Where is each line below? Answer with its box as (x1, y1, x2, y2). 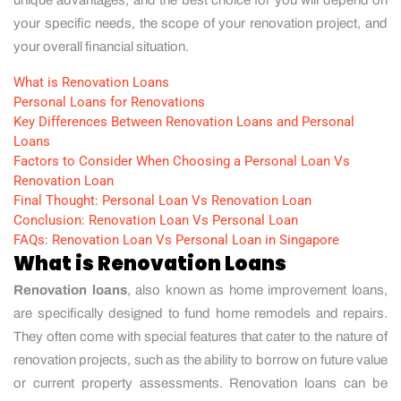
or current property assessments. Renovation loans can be (13, 375, 388, 390)
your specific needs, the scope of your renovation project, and (13, 15, 388, 30)
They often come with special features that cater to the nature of (13, 328, 388, 344)
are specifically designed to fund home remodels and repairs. (13, 305, 388, 320)
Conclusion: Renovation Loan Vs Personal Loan (13, 211, 298, 228)
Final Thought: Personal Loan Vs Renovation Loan (13, 192, 311, 209)
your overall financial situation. (13, 38, 189, 54)
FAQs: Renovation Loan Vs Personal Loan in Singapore (13, 231, 339, 248)
